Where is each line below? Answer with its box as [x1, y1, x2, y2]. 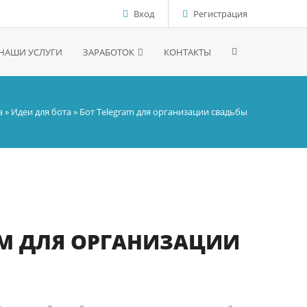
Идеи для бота [11, 106, 71, 118]
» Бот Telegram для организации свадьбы [71, 106, 247, 118]
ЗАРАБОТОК [83, 46, 134, 58]
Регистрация [193, 8, 247, 20]
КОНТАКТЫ [164, 46, 211, 58]
